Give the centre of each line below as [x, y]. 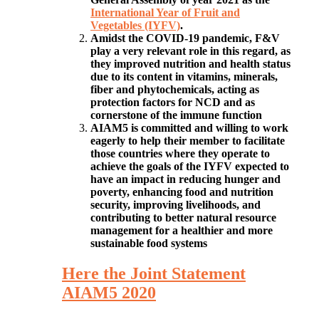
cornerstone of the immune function [176, 115]
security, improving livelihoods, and [176, 205]
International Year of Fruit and [165, 12]
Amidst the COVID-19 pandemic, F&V [185, 38]
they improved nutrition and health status [190, 64]
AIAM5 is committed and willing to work [189, 128]
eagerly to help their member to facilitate [188, 141]
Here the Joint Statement [154, 273]
